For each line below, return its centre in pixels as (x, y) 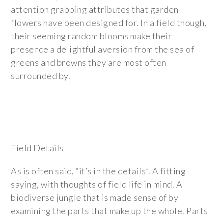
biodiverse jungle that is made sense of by (95, 197)
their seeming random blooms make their (92, 36)
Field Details (37, 148)
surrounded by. (41, 76)
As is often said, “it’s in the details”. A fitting (98, 171)
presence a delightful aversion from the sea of (103, 49)
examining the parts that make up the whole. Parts (110, 211)
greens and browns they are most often (89, 62)
